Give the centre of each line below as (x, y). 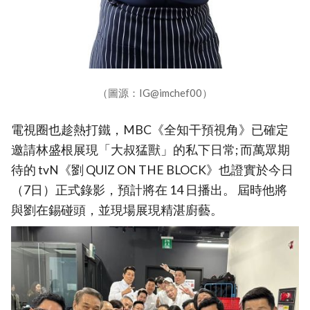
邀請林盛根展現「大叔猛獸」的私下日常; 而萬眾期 (151, 149)
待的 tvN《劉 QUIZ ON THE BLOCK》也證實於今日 (152, 170)
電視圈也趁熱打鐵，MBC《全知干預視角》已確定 (150, 129)
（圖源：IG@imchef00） (155, 92)
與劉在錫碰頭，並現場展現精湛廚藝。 (117, 210)
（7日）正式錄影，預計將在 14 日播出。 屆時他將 (149, 190)
